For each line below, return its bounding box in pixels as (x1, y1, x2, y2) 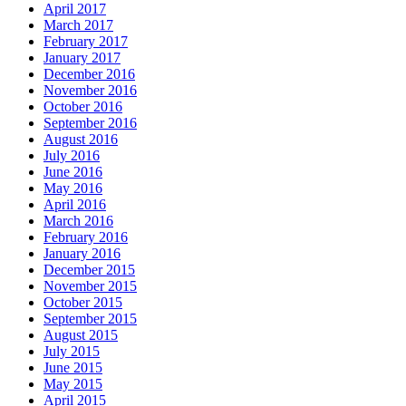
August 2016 (43, 131, 118, 148)
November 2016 (43, 82, 137, 99)
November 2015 (43, 278, 137, 295)
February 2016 (43, 229, 128, 246)
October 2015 (43, 295, 122, 311)
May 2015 (43, 376, 102, 392)
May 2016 (43, 180, 102, 197)
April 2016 (43, 197, 106, 213)
